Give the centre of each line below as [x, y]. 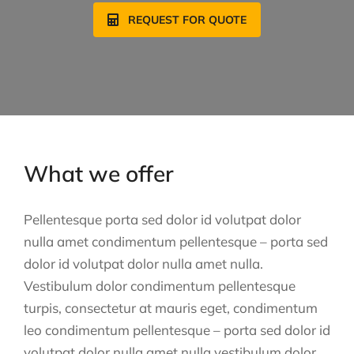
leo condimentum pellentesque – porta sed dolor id [177, 330]
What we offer [99, 173]
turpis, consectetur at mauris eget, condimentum [171, 308]
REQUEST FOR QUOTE [187, 19]
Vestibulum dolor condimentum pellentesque [160, 286]
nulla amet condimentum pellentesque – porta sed [176, 241]
